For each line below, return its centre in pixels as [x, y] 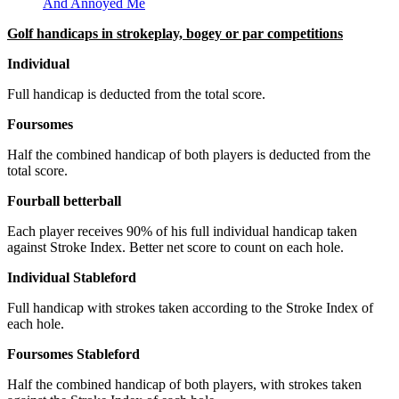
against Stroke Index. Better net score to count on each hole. [175, 247]
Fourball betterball [64, 200]
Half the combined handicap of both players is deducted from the [189, 154]
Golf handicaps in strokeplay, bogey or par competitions [175, 33]
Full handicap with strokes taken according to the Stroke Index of [190, 307]
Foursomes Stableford [73, 354]
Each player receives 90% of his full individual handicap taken [182, 231]
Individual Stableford [72, 277]
